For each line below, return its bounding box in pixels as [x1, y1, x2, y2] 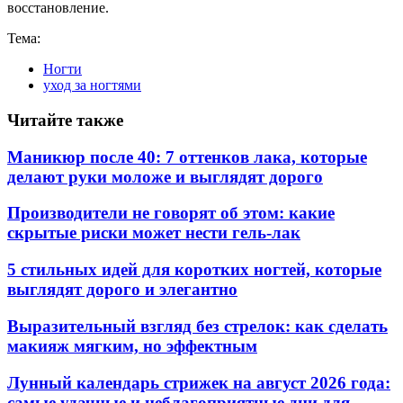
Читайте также [7, 110, 123, 130]
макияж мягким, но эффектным [7, 336, 257, 355]
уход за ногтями [43, 77, 141, 94]
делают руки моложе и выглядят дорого [7, 166, 323, 186]
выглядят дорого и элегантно [7, 280, 237, 300]
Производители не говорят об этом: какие [7, 203, 335, 223]
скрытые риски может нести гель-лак [7, 223, 300, 243]
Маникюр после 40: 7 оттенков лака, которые [7, 147, 367, 166]
